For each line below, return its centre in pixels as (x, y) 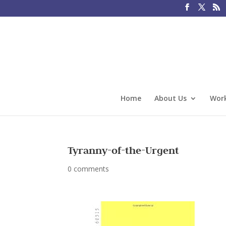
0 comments (89, 169)
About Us (171, 98)
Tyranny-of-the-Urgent (124, 150)
